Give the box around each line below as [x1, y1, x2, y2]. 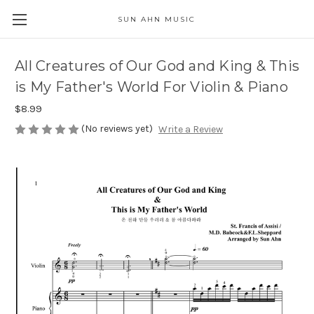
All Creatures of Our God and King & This [15, 57, 299, 75]
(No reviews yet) [81, 123, 153, 135]
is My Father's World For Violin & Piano [15, 78, 288, 96]
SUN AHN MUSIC [118, 15, 196, 24]
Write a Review [158, 123, 223, 136]
